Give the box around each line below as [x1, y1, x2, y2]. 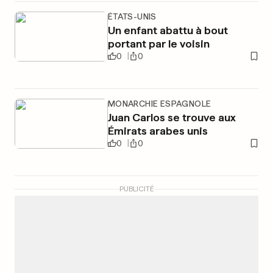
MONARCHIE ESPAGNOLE [107, 99, 211, 108]
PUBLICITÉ [119, 185, 154, 193]
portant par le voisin [107, 37, 210, 50]
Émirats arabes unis [107, 124, 208, 137]
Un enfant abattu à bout [107, 24, 228, 37]
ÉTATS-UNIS [107, 12, 157, 21]
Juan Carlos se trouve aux [107, 111, 236, 124]
